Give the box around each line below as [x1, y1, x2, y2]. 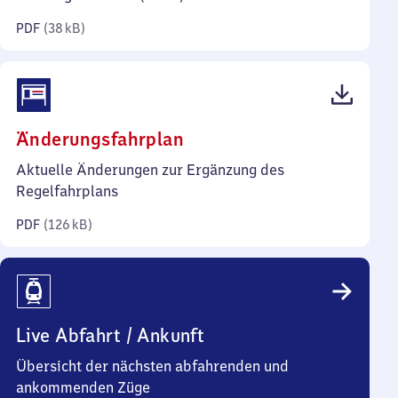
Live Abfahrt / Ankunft [16, 323, 205, 347]
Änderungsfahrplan [16, 127, 185, 151]
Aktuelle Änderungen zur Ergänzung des [16, 161, 284, 179]
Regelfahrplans [16, 182, 118, 200]
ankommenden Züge [16, 378, 150, 396]
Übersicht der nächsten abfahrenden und [16, 357, 289, 375]
